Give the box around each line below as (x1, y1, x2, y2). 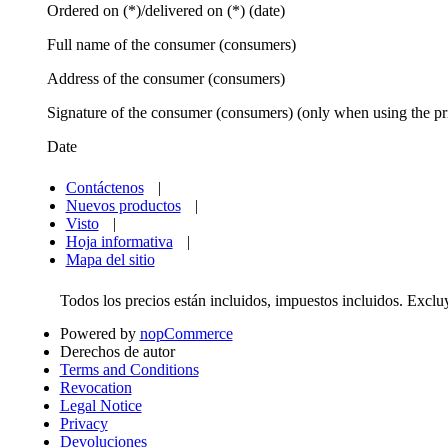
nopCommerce (139, 325, 233, 343)
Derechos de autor (59, 343, 175, 361)
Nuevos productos (65, 197, 181, 215)
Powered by (59, 325, 140, 343)
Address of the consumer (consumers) (47, 70, 285, 88)
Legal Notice (59, 397, 142, 415)
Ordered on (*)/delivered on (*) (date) (47, 2, 285, 20)
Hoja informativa (65, 233, 173, 251)
